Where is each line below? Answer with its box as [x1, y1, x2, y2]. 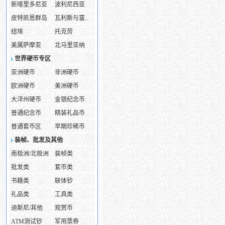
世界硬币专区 [15, 55, 51, 62]
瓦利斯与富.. [55, 15, 88, 22]
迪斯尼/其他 [11, 204, 43, 211]
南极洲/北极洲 [11, 150, 49, 157]
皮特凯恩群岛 [11, 15, 47, 22]
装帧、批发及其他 [15, 137, 63, 144]
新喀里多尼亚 [11, 1, 47, 8]
